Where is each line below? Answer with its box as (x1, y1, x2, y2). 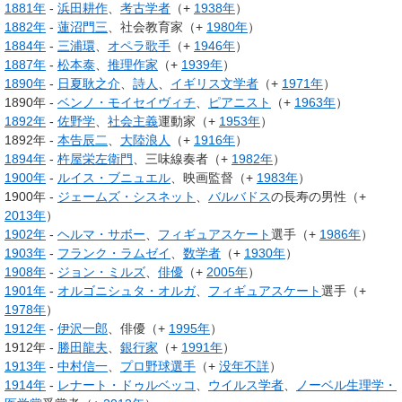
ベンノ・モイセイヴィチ (57, 95, 196, 110)
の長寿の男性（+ (271, 189, 366, 205)
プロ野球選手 (120, 359, 196, 374)
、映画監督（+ (170, 170, 257, 186)
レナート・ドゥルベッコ (57, 378, 196, 393)
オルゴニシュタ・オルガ (57, 284, 196, 299)
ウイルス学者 (208, 378, 284, 393)
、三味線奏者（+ (133, 152, 232, 167)
